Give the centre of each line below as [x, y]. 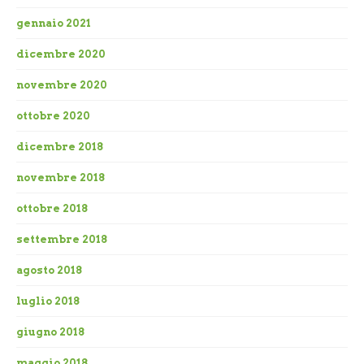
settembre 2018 [62, 240]
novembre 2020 [62, 85]
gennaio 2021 [54, 24]
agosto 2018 [49, 271]
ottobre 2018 [52, 209]
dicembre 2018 [60, 147]
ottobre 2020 [53, 116]
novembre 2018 [61, 178]
